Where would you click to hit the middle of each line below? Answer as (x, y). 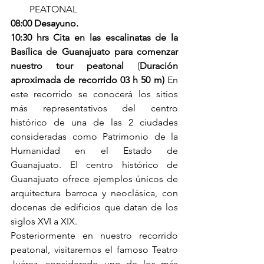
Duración (159, 66)
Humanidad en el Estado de (94, 151)
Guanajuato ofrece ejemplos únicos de (94, 179)
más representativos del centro (94, 108)
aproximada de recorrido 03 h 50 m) (88, 80)
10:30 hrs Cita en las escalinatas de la (94, 38)
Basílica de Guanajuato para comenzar (94, 52)
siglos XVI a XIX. (44, 222)
